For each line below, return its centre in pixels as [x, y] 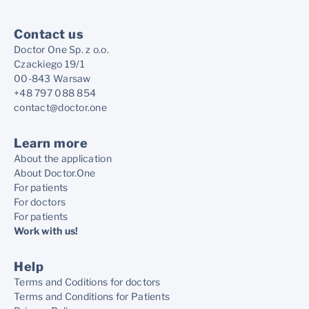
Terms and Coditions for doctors [87, 282]
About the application [63, 159]
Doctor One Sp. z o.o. [61, 50]
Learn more [51, 143]
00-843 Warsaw [52, 79]
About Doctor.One [55, 173]
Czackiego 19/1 [49, 64]
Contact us [49, 34]
